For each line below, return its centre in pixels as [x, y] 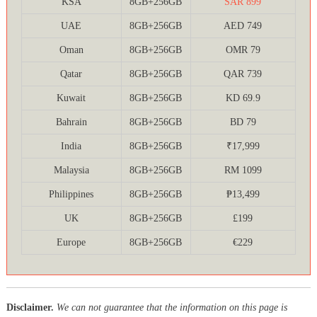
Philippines [71, 195]
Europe [71, 243]
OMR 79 [243, 50]
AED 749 [243, 26]
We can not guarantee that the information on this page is [172, 308]
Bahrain [71, 122]
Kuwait [71, 98]
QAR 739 [243, 74]
